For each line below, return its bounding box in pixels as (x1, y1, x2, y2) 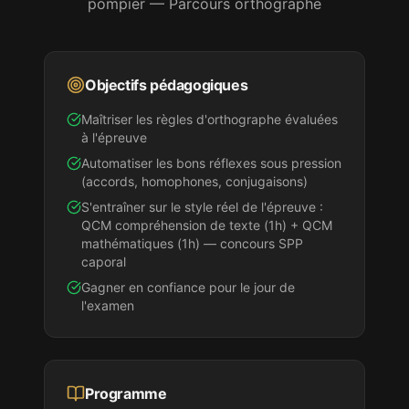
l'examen (81, 298, 134, 313)
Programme (85, 384, 167, 403)
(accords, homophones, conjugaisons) (81, 173, 308, 189)
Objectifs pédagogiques (85, 76, 248, 94)
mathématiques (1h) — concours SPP (81, 236, 303, 251)
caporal (81, 254, 126, 269)
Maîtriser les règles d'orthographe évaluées (81, 111, 338, 127)
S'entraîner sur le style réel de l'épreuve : (81, 199, 323, 215)
